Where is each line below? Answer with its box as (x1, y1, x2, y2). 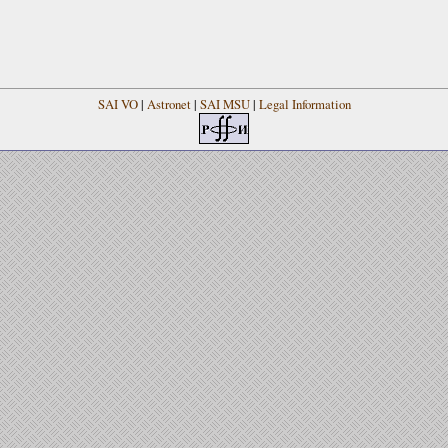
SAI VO (97, 94, 138, 113)
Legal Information (258, 94, 351, 113)
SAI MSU (199, 94, 250, 113)
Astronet (146, 94, 191, 113)
